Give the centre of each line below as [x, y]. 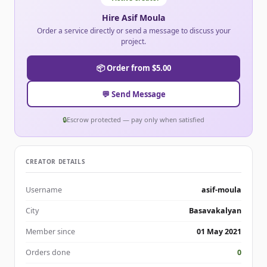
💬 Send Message [133, 94]
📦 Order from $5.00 [133, 68]
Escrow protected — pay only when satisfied [136, 120]
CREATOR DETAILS [56, 162]
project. [133, 42]
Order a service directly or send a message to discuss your [133, 31]
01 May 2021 [219, 232]
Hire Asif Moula [133, 18]
